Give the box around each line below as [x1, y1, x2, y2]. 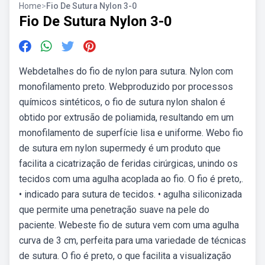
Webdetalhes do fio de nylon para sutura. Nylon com [19, 66, 233, 77]
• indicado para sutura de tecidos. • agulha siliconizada [19, 189, 242, 200]
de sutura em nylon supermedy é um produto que [19, 143, 221, 154]
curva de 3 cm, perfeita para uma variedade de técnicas [19, 235, 246, 246]
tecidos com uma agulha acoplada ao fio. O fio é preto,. [19, 173, 243, 185]
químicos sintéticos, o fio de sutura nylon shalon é [19, 96, 225, 108]
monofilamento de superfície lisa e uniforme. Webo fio [19, 127, 243, 138]
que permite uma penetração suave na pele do [19, 204, 209, 215]
